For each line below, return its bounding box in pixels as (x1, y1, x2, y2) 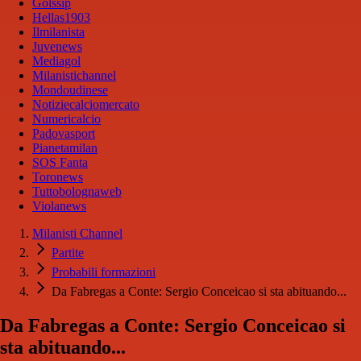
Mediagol (32, 54, 81, 68)
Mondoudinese (32, 83, 108, 98)
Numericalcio (32, 112, 101, 127)
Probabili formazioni (52, 265, 156, 280)
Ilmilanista (32, 25, 85, 39)
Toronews (32, 170, 83, 185)
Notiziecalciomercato (32, 98, 139, 112)
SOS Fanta (32, 156, 88, 170)
